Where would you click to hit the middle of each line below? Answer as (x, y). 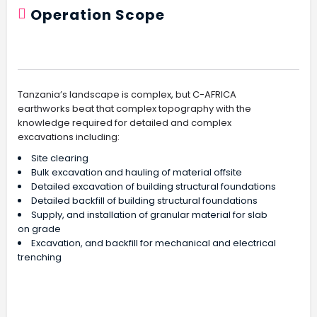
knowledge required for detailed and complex (125, 123)
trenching (40, 257)
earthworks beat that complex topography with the (134, 109)
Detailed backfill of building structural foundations (144, 201)
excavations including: (69, 137)
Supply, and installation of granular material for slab (149, 215)
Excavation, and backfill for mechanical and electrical (154, 243)
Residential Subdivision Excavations (129, 301)
